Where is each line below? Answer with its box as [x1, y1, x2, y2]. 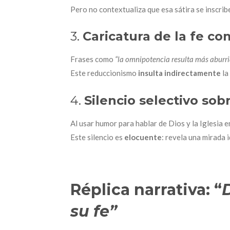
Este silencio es [70, 132, 124, 142]
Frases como [70, 54, 115, 64]
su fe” [70, 202, 117, 221]
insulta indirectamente [138, 68, 221, 78]
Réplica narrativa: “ [70, 180, 222, 200]
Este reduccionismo [70, 68, 138, 78]
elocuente [124, 132, 162, 142]
